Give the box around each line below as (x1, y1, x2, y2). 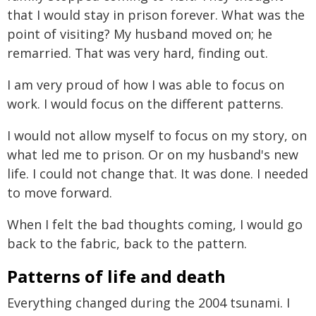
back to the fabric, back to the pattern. (7, 234, 247, 252)
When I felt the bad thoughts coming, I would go (7, 215, 303, 233)
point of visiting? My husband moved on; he (7, 25, 272, 42)
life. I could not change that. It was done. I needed (7, 164, 308, 182)
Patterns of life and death (7, 264, 226, 288)
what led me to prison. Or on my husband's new (7, 145, 298, 163)
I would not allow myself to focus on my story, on (7, 126, 307, 144)
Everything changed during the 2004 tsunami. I (7, 293, 290, 311)
